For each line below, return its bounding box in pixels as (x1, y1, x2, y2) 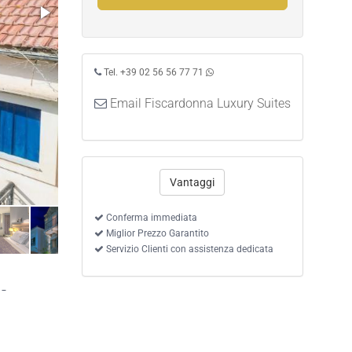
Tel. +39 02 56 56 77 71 (103, 67, 203, 78)
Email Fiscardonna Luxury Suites (109, 96, 291, 111)
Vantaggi (170, 176, 215, 189)
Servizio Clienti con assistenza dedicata (103, 244, 273, 255)
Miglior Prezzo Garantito (103, 228, 209, 239)
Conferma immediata (103, 212, 197, 223)
